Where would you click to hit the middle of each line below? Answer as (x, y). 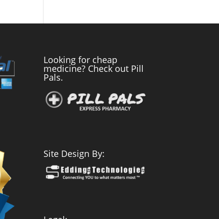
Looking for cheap (81, 59)
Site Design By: (74, 154)
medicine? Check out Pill (94, 68)
